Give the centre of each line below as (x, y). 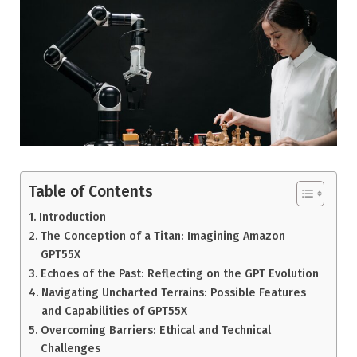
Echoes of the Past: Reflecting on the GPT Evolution (179, 273)
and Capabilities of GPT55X (114, 310)
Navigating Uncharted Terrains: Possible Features (173, 292)
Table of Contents (91, 192)
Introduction (72, 216)
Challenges (70, 348)
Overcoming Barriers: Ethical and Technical (155, 330)
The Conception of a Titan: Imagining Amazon (163, 235)
